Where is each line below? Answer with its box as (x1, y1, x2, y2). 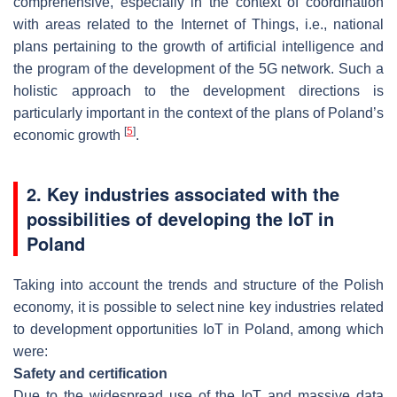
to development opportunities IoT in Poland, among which (13, 321, 384, 337)
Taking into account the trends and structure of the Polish (13, 276, 384, 292)
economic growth (13, 127, 124, 143)
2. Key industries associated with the (27, 180, 339, 206)
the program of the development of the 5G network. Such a (13, 60, 384, 76)
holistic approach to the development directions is (13, 82, 384, 98)
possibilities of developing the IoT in (27, 205, 334, 231)
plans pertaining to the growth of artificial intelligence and (13, 38, 384, 54)
